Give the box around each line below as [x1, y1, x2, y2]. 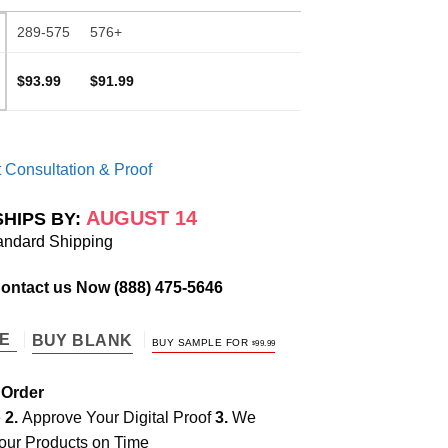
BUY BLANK [31, 331, 133, 349]
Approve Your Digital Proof [22, 408, 215, 426]
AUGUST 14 [85, 207, 197, 230]
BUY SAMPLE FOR [151, 336, 252, 348]
